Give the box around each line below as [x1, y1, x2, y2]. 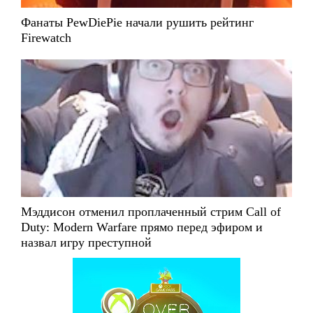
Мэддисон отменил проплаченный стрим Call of [21, 204, 281, 219]
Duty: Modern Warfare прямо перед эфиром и [21, 219, 263, 234]
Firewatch [21, 31, 71, 45]
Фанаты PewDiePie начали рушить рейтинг [21, 15, 254, 30]
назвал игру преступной [21, 235, 152, 249]
